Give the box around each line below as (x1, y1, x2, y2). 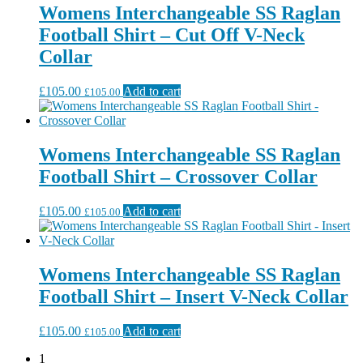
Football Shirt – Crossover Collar (39, 166, 318, 188)
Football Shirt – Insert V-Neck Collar (39, 286, 348, 308)
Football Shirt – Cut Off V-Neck (39, 24, 305, 46)
